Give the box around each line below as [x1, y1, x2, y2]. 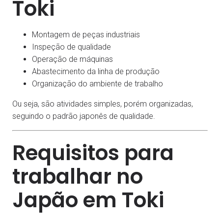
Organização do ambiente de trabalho [32, 79, 163, 89]
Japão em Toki [12, 186, 164, 215]
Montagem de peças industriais [32, 30, 140, 40]
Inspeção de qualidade [32, 42, 111, 52]
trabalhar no [12, 162, 143, 192]
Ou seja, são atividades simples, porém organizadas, [12, 99, 193, 109]
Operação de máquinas [32, 55, 113, 64]
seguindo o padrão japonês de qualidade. [12, 111, 155, 121]
